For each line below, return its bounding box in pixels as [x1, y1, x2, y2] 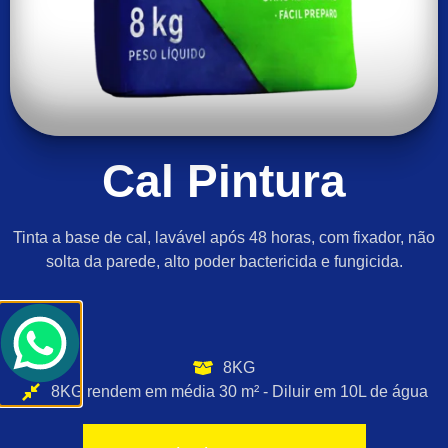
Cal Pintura [102, 154, 346, 207]
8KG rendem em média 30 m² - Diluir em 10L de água [50, 383, 428, 401]
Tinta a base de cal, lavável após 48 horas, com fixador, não [13, 228, 435, 246]
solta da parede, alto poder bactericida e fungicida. [45, 252, 403, 270]
